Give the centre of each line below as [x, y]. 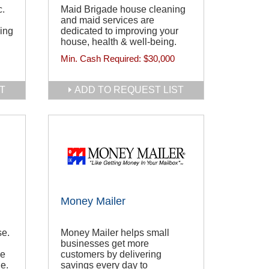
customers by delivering [111, 255]
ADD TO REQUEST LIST [129, 90]
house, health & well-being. [119, 42]
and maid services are [107, 20]
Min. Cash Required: [102, 59]
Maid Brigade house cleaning [123, 10]
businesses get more [105, 244]
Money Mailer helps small [115, 233]
